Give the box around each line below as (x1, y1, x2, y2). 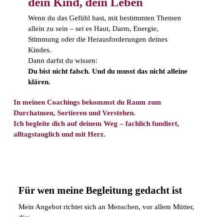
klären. (28, 77, 50, 86)
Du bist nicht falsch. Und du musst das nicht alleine (28, 67, 187, 75)
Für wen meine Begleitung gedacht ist (18, 185, 182, 196)
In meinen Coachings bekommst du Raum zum (14, 98, 161, 106)
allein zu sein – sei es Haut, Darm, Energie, (28, 24, 158, 32)
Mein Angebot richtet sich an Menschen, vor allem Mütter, (18, 202, 194, 211)
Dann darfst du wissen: (28, 56, 97, 64)
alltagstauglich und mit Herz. (14, 130, 106, 138)
